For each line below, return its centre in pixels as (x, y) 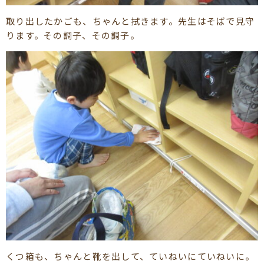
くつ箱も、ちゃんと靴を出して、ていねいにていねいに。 (131, 256)
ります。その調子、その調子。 (73, 35)
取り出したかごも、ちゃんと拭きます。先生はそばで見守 (131, 21)
